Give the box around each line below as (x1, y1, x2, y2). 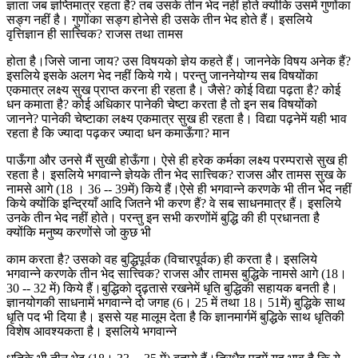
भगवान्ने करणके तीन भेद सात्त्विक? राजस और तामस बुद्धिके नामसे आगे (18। (6, 266, 347, 280)
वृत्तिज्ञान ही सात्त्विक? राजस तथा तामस (6, 26, 183, 41)
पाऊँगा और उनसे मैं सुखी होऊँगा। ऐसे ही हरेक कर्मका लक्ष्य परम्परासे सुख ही (6, 153, 348, 167)
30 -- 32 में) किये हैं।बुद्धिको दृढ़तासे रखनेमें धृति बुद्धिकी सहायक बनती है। (6, 280, 338, 295)
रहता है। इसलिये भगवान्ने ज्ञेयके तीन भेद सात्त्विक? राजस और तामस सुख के (6, 167, 346, 181)
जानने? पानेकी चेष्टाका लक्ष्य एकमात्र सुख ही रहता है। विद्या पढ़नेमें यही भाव (6, 111, 347, 125)
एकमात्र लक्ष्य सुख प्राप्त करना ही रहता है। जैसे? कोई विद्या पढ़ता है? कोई (6, 82, 340, 97)
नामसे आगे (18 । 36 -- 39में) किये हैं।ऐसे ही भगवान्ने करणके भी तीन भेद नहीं (6, 181, 352, 196)
